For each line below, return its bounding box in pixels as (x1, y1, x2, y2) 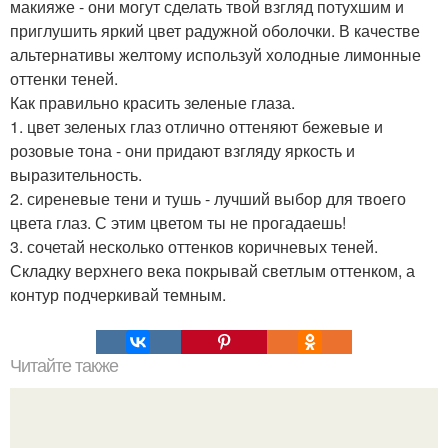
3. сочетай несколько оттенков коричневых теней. (10, 235, 378, 259)
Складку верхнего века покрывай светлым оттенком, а (10, 259, 415, 283)
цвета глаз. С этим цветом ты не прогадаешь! (10, 211, 346, 235)
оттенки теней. (10, 67, 118, 91)
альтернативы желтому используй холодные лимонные (10, 43, 421, 67)
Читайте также (10, 356, 118, 377)
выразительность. (10, 163, 142, 187)
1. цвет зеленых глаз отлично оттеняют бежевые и (10, 115, 383, 139)
